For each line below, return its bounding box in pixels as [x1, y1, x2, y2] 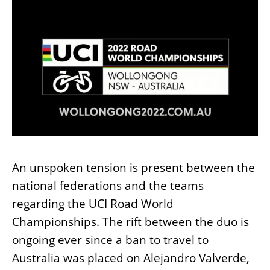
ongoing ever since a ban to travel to [12, 232, 209, 248]
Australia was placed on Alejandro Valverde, [12, 250, 250, 266]
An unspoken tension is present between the [12, 160, 255, 175]
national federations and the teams [12, 178, 204, 193]
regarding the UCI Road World [12, 196, 174, 212]
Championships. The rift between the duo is [12, 214, 249, 230]
